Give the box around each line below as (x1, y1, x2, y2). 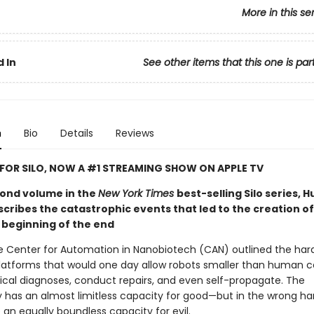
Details (60, 126, 93, 140)
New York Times (97, 186, 177, 200)
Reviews (115, 126, 154, 140)
